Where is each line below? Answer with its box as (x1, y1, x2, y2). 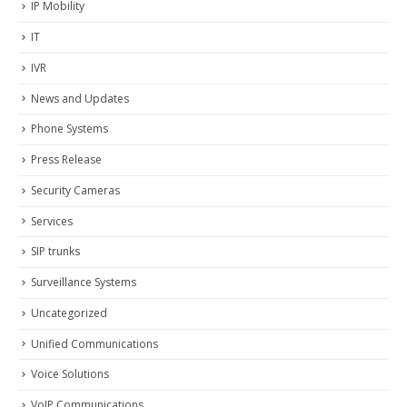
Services (31, 213, 73, 229)
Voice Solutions (31, 366, 109, 382)
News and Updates (31, 90, 129, 106)
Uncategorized (31, 304, 107, 321)
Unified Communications (31, 335, 158, 352)
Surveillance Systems (31, 274, 136, 291)
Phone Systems (31, 121, 108, 137)
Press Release (31, 152, 102, 168)
